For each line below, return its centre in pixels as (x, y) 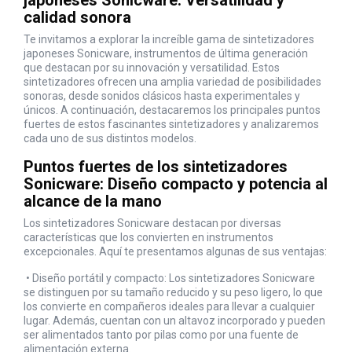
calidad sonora (77, 18)
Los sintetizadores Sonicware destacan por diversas (152, 224)
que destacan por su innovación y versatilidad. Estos (152, 68)
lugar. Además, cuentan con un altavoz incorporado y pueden (174, 321)
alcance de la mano (93, 202)
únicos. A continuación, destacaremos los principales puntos (172, 110)
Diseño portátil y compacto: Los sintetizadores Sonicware (174, 279)
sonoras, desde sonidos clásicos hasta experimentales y (162, 96)
